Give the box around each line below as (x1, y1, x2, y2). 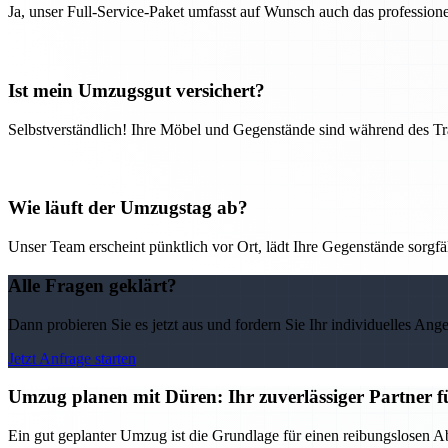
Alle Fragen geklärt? (8, 274, 177, 296)
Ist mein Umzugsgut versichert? (8, 80, 265, 102)
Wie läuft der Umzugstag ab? (8, 197, 248, 219)
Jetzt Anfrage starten (8, 349, 136, 367)
